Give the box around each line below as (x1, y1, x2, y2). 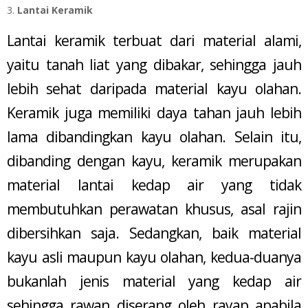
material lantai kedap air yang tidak (7, 175, 301, 195)
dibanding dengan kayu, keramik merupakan (7, 151, 301, 171)
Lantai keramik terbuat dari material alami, (7, 31, 301, 51)
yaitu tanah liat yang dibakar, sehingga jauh (7, 55, 301, 75)
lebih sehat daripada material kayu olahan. (7, 79, 301, 99)
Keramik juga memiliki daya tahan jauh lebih (7, 103, 301, 123)
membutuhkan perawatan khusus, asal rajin (7, 199, 301, 219)
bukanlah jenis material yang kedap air (7, 272, 301, 291)
